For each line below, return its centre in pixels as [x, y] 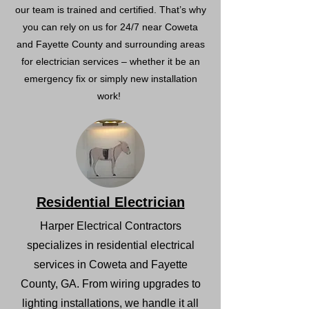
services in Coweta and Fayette [110, 265]
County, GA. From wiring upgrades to [110, 284]
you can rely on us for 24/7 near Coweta [110, 27]
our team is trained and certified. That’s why [110, 10]
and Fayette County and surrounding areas [110, 44]
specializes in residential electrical [110, 245]
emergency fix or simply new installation [110, 79]
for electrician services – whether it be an [110, 61]
